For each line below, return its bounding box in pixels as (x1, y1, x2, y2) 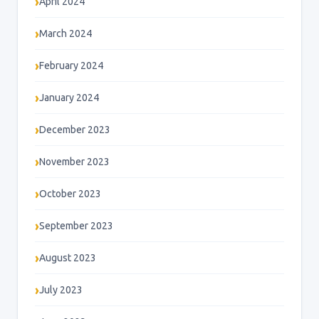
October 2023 (39, 188, 101, 200)
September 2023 (39, 220, 113, 232)
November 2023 (39, 156, 110, 168)
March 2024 (39, 28, 92, 40)
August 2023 (39, 252, 96, 264)
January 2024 (39, 92, 99, 104)
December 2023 (39, 124, 110, 136)
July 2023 (39, 284, 83, 296)
